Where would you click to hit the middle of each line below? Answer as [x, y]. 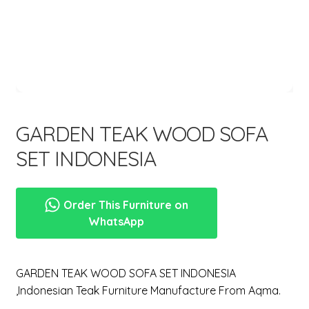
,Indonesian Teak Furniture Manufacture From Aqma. [148, 291]
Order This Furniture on [125, 205]
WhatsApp [117, 222]
